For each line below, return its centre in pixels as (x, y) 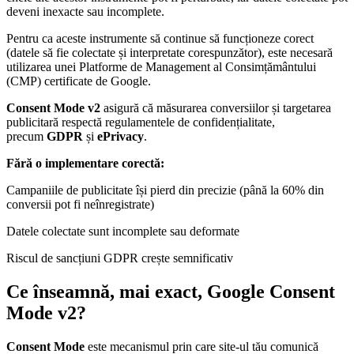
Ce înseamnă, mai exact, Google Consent (171, 292)
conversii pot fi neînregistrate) (80, 205)
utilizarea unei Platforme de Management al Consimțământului (161, 67)
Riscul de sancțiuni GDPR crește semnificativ (120, 258)
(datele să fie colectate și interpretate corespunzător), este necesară (169, 53)
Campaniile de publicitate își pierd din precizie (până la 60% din (165, 190)
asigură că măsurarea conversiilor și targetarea (216, 108)
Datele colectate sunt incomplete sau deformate (123, 232)
